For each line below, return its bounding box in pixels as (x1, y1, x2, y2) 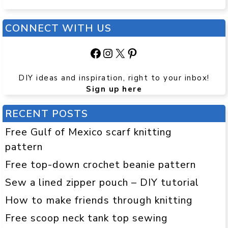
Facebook (89, 44, 141, 61)
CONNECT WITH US (5, 21, 111, 36)
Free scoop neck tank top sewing (5, 211, 168, 225)
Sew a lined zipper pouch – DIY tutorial (5, 176, 199, 190)
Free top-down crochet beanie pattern (5, 158, 196, 172)
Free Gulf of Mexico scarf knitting (5, 125, 172, 139)
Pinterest (126, 44, 178, 61)
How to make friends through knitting (5, 193, 193, 208)
